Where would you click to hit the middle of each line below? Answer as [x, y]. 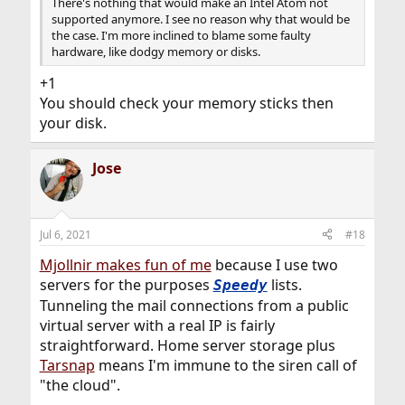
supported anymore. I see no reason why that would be [200, 19]
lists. [284, 284]
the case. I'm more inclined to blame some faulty [181, 35]
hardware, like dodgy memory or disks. [155, 51]
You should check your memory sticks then [186, 103]
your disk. [73, 122]
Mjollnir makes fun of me [125, 264]
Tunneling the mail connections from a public [194, 305]
